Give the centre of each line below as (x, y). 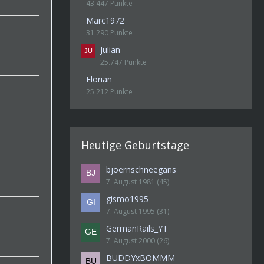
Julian (110, 50)
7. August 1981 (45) (138, 182)
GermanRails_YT (137, 228)
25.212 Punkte (109, 92)
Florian (99, 79)
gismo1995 (127, 199)
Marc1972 (105, 20)
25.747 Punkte (123, 62)
